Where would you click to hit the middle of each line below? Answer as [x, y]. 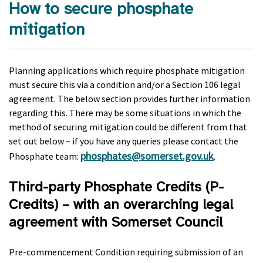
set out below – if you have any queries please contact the [124, 141]
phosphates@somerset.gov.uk [147, 156]
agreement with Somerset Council [116, 222]
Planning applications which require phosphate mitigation [127, 70]
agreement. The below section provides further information [129, 99]
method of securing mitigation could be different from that [128, 127]
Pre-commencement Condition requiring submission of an [126, 252]
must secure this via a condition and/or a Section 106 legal [125, 85]
